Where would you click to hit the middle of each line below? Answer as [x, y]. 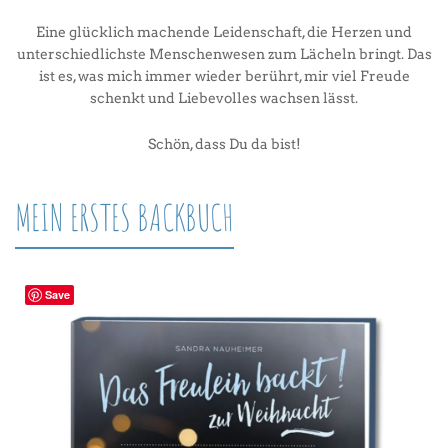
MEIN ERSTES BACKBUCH [124, 217]
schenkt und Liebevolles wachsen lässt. [224, 98]
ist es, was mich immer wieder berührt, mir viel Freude [224, 76]
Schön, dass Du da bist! [224, 144]
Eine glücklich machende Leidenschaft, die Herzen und [224, 32]
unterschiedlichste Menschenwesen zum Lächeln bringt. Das [224, 54]
